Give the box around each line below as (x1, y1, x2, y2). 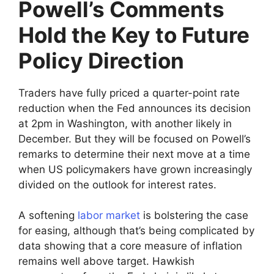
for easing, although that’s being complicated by (18, 224, 254, 237)
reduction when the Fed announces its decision (18, 102, 251, 114)
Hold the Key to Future (18, 21, 250, 48)
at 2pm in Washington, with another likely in (18, 117, 232, 130)
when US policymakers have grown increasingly (18, 163, 252, 176)
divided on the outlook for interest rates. (18, 178, 217, 191)
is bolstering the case (140, 209, 248, 221)
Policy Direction (18, 47, 184, 73)
